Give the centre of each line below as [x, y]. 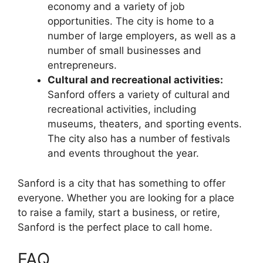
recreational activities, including [122, 109]
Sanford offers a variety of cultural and [139, 95]
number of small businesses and [124, 51]
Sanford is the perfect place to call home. [115, 227]
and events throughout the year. [123, 154]
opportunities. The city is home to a [131, 21]
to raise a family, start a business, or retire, [119, 212]
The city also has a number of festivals [139, 139]
